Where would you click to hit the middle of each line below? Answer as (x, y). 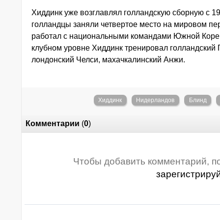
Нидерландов (155, 100)
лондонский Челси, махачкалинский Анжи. (108, 60)
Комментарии (53, 124)
